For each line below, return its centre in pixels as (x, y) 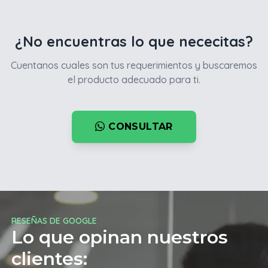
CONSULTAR (139, 127)
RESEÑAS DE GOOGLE (54, 221)
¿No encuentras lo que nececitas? (134, 41)
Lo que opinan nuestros (119, 237)
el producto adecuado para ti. (134, 80)
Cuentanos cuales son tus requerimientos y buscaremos (134, 65)
